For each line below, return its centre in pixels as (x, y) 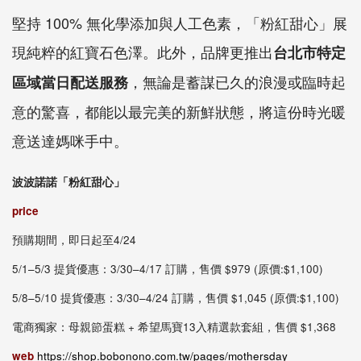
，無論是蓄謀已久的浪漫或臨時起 (237, 81)
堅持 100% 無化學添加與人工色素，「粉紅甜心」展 (180, 22)
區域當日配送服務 (70, 82)
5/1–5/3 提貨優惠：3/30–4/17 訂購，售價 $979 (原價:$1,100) (168, 268)
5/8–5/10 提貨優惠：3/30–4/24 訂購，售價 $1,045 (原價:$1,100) (176, 297)
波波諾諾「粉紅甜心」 (68, 181)
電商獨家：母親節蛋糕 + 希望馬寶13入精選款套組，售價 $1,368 (174, 326)
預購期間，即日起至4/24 (74, 239)
